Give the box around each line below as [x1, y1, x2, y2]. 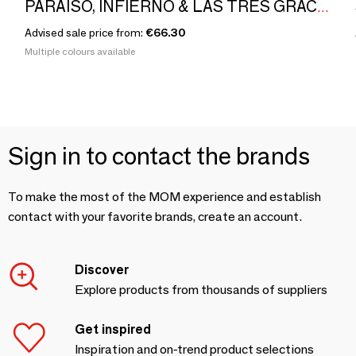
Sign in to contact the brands [8, 141, 310, 171]
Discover [75, 261, 129, 277]
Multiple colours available [25, 44, 135, 57]
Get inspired [75, 321, 151, 337]
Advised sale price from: [25, 25, 145, 40]
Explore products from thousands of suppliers [75, 281, 327, 297]
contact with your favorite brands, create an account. [8, 208, 302, 224]
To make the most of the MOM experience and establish [8, 188, 321, 204]
